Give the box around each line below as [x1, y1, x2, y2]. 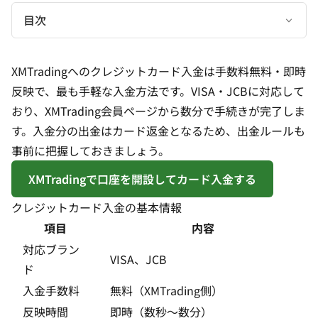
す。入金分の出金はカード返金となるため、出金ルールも [11, 122, 305, 139]
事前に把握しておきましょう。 [11, 142, 170, 159]
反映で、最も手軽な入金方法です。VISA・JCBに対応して [11, 82, 305, 99]
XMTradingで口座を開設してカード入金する [28, 170, 256, 187]
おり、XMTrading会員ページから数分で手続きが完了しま [11, 102, 305, 119]
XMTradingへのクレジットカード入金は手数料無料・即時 [11, 62, 306, 79]
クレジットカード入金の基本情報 [11, 199, 182, 216]
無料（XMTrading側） [110, 282, 223, 299]
